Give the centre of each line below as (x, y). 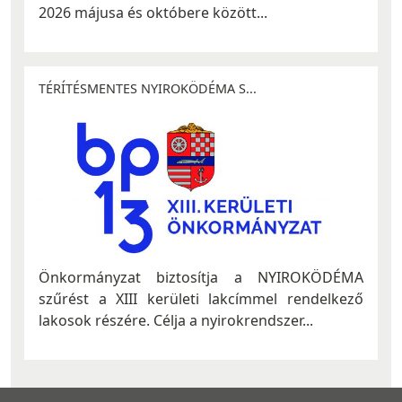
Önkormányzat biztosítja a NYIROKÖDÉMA (201, 277)
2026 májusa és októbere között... (153, 12)
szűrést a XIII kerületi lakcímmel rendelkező (201, 298)
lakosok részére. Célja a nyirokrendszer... (176, 320)
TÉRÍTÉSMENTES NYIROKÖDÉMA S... (148, 88)
